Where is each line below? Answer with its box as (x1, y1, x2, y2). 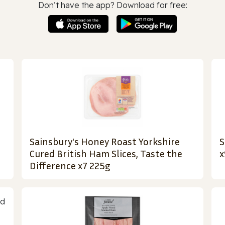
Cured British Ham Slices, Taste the (30, 147, 183, 160)
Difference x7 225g (30, 159, 111, 172)
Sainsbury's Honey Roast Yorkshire (30, 135, 180, 148)
